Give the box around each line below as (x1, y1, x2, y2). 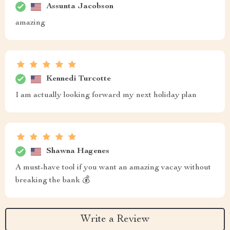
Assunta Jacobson (46, 2, 113, 11)
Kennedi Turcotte (46, 74, 111, 83)
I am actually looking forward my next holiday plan (15, 91, 197, 100)
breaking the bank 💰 (15, 177, 90, 185)
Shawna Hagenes (46, 147, 109, 156)
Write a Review (81, 214, 149, 225)
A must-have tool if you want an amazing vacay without (15, 164, 211, 172)
